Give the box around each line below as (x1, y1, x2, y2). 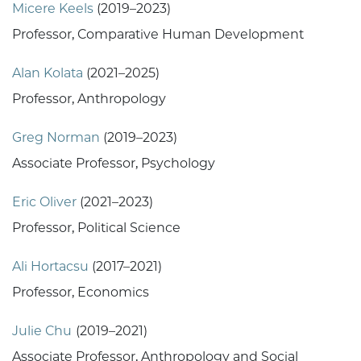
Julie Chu (12, 323, 72, 339)
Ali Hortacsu (12, 259, 89, 275)
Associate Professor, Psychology (12, 156, 215, 172)
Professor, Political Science (12, 220, 180, 236)
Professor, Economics (12, 284, 149, 301)
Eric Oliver (12, 194, 77, 210)
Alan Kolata (12, 65, 86, 81)
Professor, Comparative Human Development (12, 27, 304, 43)
